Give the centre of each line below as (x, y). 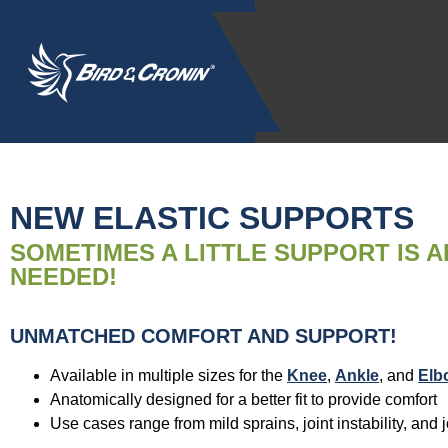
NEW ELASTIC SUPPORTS (212, 218)
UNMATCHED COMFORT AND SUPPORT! (203, 336)
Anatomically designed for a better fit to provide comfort (243, 400)
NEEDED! (63, 277)
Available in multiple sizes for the (168, 376)
